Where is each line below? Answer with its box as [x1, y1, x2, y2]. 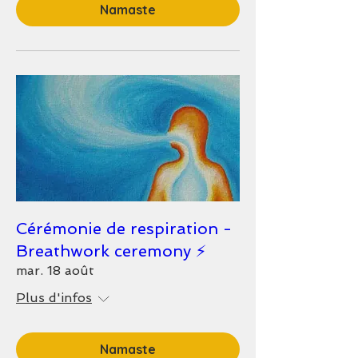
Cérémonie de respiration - [16, 218, 232, 238]
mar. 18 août [16, 262, 94, 278]
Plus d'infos [16, 289, 92, 305]
